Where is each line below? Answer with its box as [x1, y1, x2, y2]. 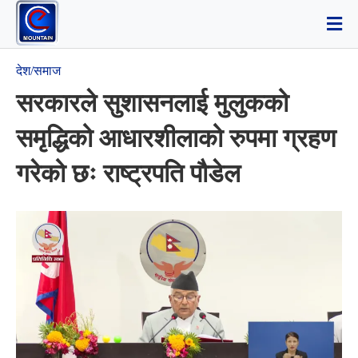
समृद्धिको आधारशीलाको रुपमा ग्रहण [16, 124, 336, 153]
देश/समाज [16, 64, 61, 78]
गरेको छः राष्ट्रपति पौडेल [16, 159, 241, 188]
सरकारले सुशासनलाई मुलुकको [16, 89, 288, 117]
